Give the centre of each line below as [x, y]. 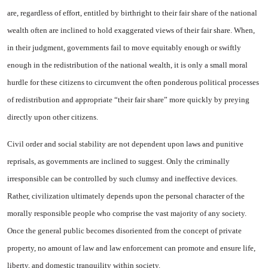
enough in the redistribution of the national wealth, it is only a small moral [127, 65]
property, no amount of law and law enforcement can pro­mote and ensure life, [131, 248]
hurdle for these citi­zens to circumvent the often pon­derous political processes [133, 82]
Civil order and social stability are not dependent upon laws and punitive [125, 144]
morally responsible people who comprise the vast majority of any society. [127, 213]
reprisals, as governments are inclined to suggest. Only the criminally [118, 161]
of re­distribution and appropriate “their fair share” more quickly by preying [128, 100]
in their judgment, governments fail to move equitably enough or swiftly [124, 48]
